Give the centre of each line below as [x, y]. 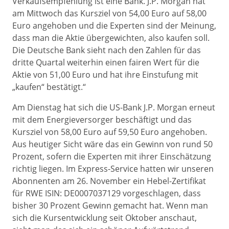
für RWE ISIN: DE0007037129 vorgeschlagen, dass [107, 193]
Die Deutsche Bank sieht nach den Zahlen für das [107, 50]
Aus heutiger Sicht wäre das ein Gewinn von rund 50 [112, 144]
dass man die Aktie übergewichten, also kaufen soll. [111, 38]
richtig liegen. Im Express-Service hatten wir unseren [113, 169]
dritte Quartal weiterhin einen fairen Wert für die [106, 62]
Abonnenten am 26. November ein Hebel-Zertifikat [109, 181]
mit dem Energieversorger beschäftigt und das [102, 120]
